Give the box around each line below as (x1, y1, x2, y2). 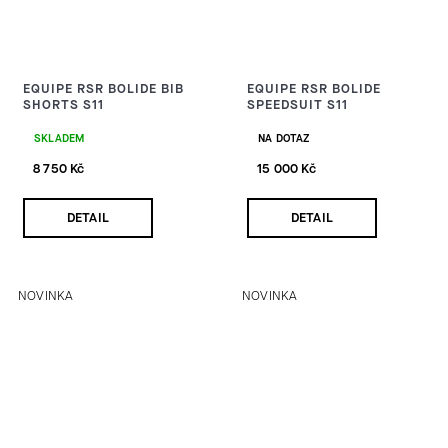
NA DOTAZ (258, 130, 310, 146)
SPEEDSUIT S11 (247, 95, 348, 113)
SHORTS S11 (23, 95, 104, 113)
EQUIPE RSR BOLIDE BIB (23, 79, 184, 97)
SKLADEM (34, 130, 85, 146)
